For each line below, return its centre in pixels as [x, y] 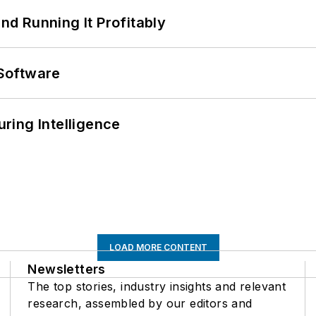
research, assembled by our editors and [140, 304]
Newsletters [67, 269]
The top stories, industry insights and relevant [157, 287]
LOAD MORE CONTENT [158, 248]
